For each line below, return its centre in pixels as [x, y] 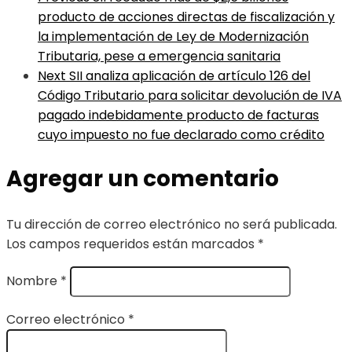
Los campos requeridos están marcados [132, 244]
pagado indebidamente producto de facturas [178, 115]
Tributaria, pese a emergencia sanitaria [159, 57]
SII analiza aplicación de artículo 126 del [190, 76]
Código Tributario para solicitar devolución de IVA [190, 96]
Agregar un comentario [143, 179]
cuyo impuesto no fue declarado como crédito [181, 135]
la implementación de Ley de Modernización [173, 37]
